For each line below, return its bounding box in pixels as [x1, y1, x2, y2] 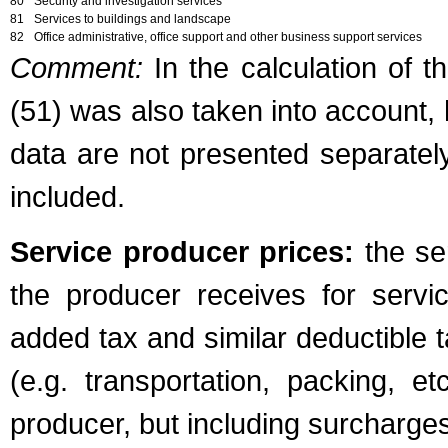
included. [10, 180, 125, 213]
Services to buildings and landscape [34, 12, 231, 26]
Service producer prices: [10, 235, 355, 268]
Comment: [10, 51, 143, 84]
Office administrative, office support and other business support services [34, 30, 422, 44]
